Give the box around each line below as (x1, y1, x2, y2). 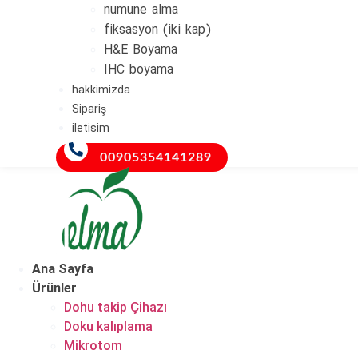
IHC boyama (104, 61, 173, 81)
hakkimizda (72, 82, 130, 100)
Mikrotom (64, 337, 122, 353)
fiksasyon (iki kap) (104, 21, 211, 41)
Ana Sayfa (32, 261, 93, 276)
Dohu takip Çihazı (64, 299, 167, 315)
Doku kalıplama (64, 318, 153, 334)
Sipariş (72, 101, 106, 119)
